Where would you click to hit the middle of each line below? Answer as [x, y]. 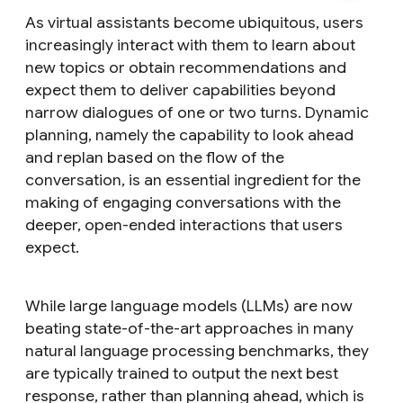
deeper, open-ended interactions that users [184, 225]
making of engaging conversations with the [183, 203]
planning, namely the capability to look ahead [189, 135]
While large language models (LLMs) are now [189, 306]
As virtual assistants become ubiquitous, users [194, 23]
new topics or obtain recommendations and [186, 68]
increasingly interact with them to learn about [190, 45]
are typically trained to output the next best [182, 374]
